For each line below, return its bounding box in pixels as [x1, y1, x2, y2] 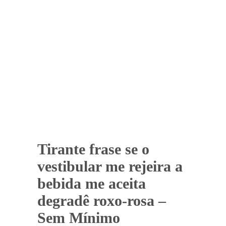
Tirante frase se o [37, 140, 149, 157]
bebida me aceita [37, 175, 146, 192]
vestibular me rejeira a [37, 157, 183, 175]
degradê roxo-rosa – [37, 192, 166, 209]
